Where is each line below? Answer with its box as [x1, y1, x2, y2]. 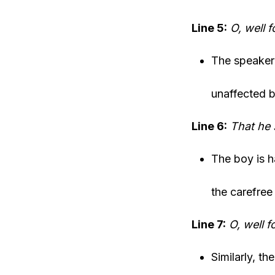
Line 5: [192, 21, 227, 34]
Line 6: [192, 120, 227, 133]
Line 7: [192, 218, 226, 231]
